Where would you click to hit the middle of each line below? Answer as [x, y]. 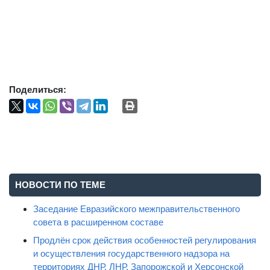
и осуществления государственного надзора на [131, 253]
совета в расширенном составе [98, 222]
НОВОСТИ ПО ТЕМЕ [60, 185]
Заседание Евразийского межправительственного [137, 209]
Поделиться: [38, 89]
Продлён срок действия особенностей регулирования [145, 240]
